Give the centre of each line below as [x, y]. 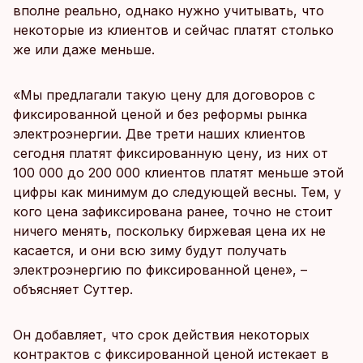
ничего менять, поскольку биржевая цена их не [169, 231]
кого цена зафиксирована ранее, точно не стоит [173, 212]
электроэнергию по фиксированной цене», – [160, 270]
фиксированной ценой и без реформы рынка [160, 115]
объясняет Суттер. [73, 290]
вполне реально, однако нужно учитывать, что [169, 11]
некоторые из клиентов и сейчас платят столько [173, 30]
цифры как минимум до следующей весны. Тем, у [177, 192]
